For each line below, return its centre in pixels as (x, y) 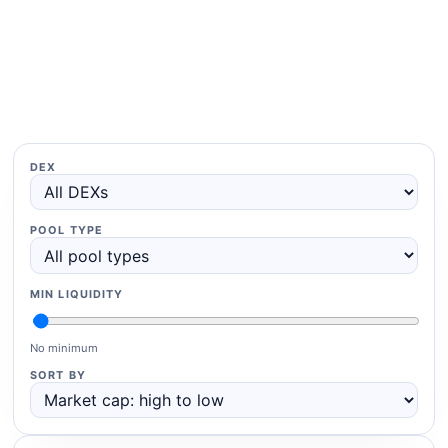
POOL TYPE (66, 230)
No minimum (64, 347)
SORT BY (58, 374)
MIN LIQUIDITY (77, 293)
